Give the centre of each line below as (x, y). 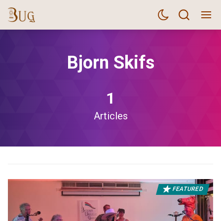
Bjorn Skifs (110, 63)
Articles (110, 116)
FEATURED (187, 189)
